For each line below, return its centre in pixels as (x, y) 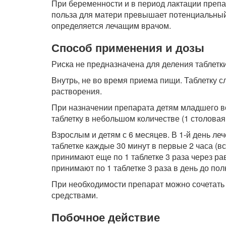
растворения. (77, 91)
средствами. (75, 195)
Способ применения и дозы (128, 47)
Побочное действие (106, 217)
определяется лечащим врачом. (111, 25)
